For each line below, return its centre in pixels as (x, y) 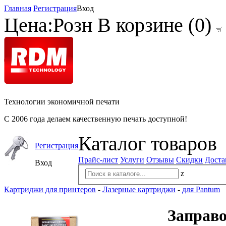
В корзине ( (146, 25)
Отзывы (160, 160)
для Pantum (201, 189)
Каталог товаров (148, 144)
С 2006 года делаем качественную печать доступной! (96, 119)
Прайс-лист (98, 160)
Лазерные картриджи (139, 189)
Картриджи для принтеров (50, 189)
